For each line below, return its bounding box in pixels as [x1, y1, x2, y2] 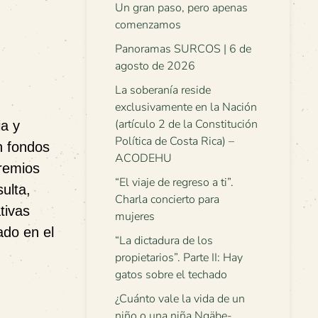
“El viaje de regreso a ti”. [115, 175, 234, 190]
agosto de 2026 [115, 58, 195, 74]
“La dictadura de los [115, 233, 213, 248]
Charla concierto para [115, 192, 219, 207]
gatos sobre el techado [115, 267, 227, 283]
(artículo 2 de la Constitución [115, 116, 258, 132]
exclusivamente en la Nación [115, 99, 257, 115]
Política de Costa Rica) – [115, 133, 234, 149]
